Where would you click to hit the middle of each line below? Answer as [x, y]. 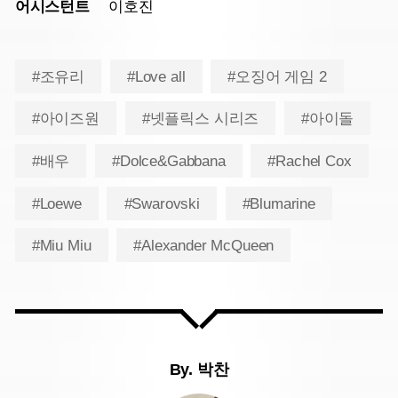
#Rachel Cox [310, 162]
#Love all [156, 76]
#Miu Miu [61, 246]
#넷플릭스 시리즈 [200, 119]
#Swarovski [162, 203]
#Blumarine [279, 203]
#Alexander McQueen [204, 246]
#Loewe [56, 203]
